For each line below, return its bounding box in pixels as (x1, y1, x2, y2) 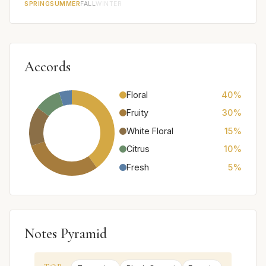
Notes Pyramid (24, 224, 107, 242)
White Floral (126, 125, 173, 136)
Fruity (126, 107, 148, 118)
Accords (24, 58, 71, 75)
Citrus (126, 144, 150, 154)
